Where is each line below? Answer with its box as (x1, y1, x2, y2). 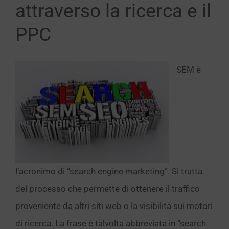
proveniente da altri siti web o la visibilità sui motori (15, 201, 213, 211)
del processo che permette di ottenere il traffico (15, 184, 200, 194)
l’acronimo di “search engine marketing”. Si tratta (15, 166, 202, 176)
